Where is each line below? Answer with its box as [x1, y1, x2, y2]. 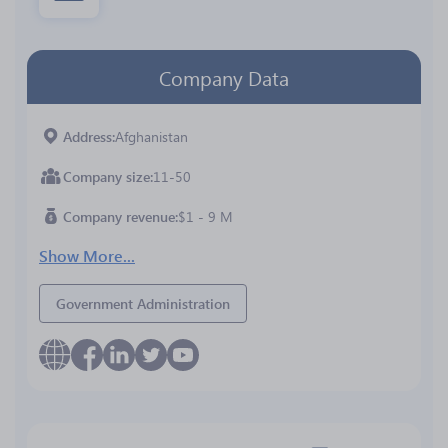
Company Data [159, 63, 289, 91]
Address [63, 126, 112, 146]
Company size [63, 166, 150, 186]
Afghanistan [115, 126, 188, 146]
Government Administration [56, 294, 230, 313]
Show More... [39, 245, 135, 266]
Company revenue [63, 206, 175, 226]
